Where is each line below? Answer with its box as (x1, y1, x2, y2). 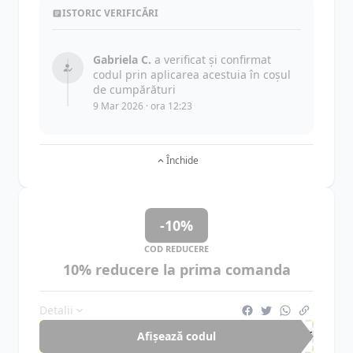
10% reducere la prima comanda (62, 260, 291, 279)
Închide (165, 154, 199, 167)
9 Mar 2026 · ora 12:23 (93, 99, 192, 113)
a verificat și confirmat (151, 52, 271, 67)
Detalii (39, 303, 73, 318)
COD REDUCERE (144, 243, 209, 255)
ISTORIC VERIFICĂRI (61, 6, 158, 20)
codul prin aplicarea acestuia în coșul (93, 67, 291, 82)
